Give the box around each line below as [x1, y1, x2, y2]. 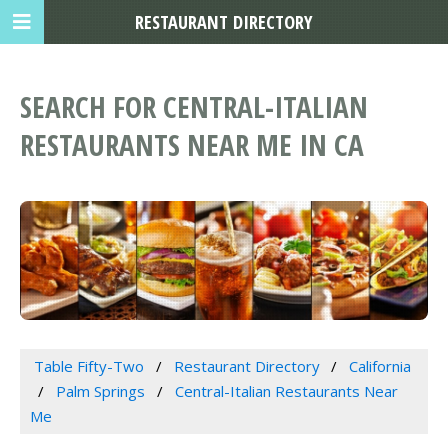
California [349, 356, 412, 377]
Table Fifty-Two [33, 356, 144, 377]
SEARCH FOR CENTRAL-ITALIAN [20, 87, 368, 127]
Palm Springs [55, 381, 145, 402]
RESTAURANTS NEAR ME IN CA [20, 125, 364, 165]
